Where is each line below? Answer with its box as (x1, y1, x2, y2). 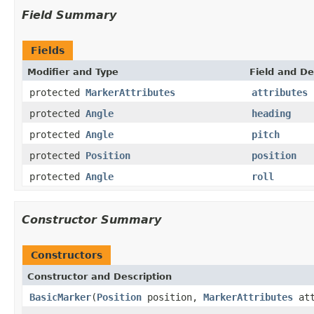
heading (252, 107, 291, 119)
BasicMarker (29, 291, 91, 303)
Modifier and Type (27, 66, 118, 77)
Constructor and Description (27, 271, 172, 282)
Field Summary (22, 8, 116, 22)
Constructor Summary (22, 212, 161, 226)
